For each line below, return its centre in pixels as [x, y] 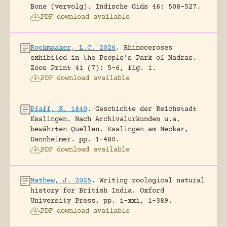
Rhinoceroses [148, 48]
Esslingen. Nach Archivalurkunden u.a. [105, 119]
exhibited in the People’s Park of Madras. [113, 58]
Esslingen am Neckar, [148, 129]
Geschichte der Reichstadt [146, 109]
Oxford [152, 191]
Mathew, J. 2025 [61, 181]
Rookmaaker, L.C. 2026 [73, 48]
